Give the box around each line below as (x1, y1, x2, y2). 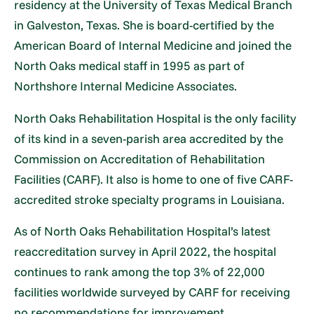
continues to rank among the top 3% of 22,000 (14, 264, 266, 280)
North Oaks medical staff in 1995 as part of (14, 58, 245, 74)
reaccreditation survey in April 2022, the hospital (14, 244, 277, 259)
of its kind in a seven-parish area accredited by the (14, 130, 284, 146)
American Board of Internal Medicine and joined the (14, 38, 292, 53)
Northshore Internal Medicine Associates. (14, 78, 238, 94)
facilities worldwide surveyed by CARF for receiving (14, 285, 291, 300)
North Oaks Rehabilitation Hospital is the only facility (14, 110, 297, 125)
